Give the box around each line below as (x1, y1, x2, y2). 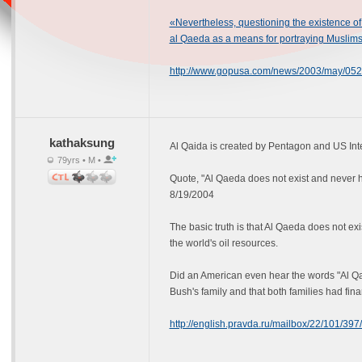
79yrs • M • (55, 155, 103, 165)
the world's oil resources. (169, 238, 278, 249)
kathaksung (48, 136, 115, 149)
